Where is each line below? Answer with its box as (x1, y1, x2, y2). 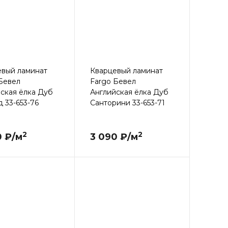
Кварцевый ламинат (90, 66, 163, 76)
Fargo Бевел (90, 77, 136, 87)
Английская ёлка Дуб (90, 88, 168, 97)
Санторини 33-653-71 (90, 98, 165, 108)
